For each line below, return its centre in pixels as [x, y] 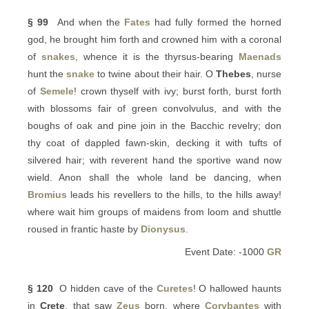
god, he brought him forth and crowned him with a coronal [154, 39]
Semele [57, 91]
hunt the [47, 74]
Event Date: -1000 [226, 252]
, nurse [266, 74]
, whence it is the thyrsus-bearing [157, 57]
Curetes [175, 288]
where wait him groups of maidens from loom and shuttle [154, 212]
